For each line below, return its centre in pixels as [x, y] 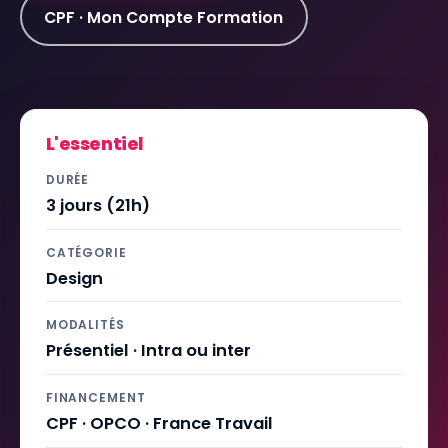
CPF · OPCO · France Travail [159, 424]
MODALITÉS [85, 325]
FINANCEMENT [96, 397]
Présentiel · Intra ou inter [148, 351]
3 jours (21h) [97, 206]
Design [74, 278]
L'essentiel [94, 144]
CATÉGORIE [86, 252]
